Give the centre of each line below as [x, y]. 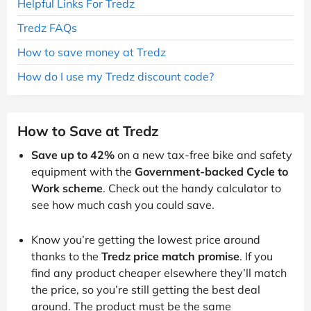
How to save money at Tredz [92, 52]
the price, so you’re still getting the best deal [146, 289]
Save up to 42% [73, 154]
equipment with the [83, 171]
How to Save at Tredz [88, 131]
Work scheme [67, 188]
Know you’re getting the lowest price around [146, 239]
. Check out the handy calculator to [192, 188]
